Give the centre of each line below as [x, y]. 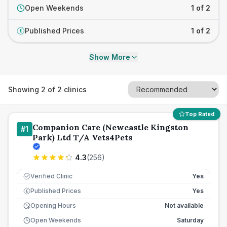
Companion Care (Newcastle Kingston [110, 127]
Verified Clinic [51, 176]
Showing [25, 89]
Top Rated [200, 114]
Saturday [190, 220]
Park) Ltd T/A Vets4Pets [82, 137]
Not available [184, 205]
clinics [74, 89]
